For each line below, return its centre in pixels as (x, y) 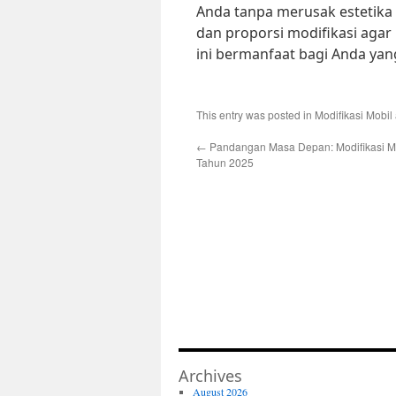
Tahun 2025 (225, 162)
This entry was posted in (255, 114)
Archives (210, 376)
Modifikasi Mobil (354, 114)
